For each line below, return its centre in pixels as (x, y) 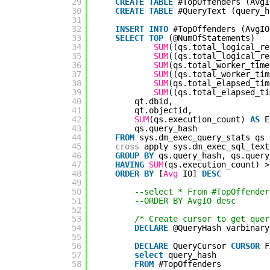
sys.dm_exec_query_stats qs (202, 138)
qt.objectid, (163, 111)
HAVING (130, 165)
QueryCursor (202, 246)
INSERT (130, 29)
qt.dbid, (154, 102)
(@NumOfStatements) (212, 38)
